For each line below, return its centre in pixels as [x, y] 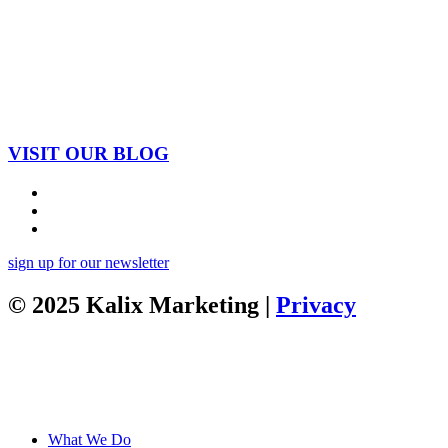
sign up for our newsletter [88, 262]
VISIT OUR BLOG [88, 153]
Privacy [316, 304]
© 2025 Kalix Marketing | [142, 304]
